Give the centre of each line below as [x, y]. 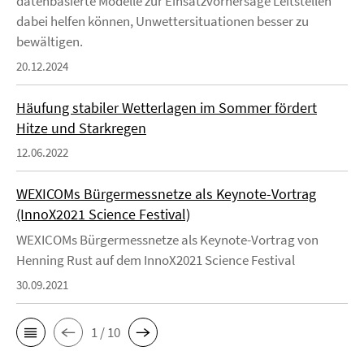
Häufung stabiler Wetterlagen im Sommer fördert [167, 108]
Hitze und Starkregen [81, 128]
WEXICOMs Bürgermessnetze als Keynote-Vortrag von [167, 240]
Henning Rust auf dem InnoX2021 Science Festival [156, 260]
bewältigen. [50, 41]
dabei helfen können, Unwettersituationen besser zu [162, 21]
